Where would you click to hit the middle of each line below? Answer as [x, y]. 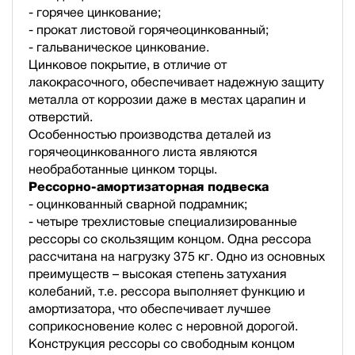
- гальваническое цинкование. [119, 47]
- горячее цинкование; [95, 12]
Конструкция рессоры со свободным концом [162, 344]
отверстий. [61, 117]
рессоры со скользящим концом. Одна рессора [170, 239]
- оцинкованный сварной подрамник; [138, 204]
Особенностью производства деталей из [150, 134]
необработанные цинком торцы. [123, 169]
